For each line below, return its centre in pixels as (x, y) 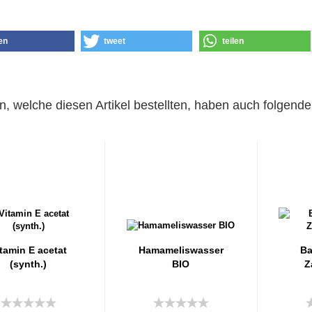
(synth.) (28, 264)
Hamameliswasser (181, 250)
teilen (233, 41)
